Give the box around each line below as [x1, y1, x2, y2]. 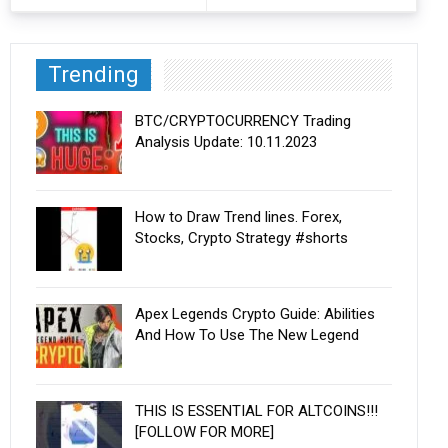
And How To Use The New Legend [135, 326, 360, 345]
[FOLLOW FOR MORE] [135, 422, 275, 441]
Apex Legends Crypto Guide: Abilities [135, 305, 376, 324]
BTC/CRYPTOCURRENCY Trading [135, 111, 352, 130]
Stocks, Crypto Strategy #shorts [135, 229, 349, 248]
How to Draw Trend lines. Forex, [135, 208, 343, 227]
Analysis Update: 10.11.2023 [135, 132, 318, 151]
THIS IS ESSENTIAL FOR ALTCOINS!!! [135, 401, 379, 420]
